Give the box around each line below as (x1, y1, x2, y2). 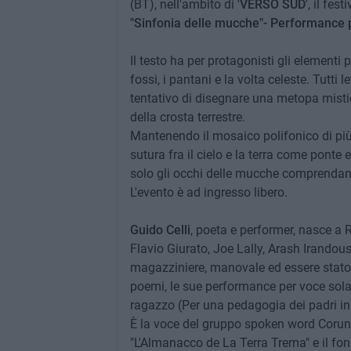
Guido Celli (129, 223, 190, 237)
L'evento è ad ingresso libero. (129, 185, 288, 200)
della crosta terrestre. (129, 110, 245, 125)
